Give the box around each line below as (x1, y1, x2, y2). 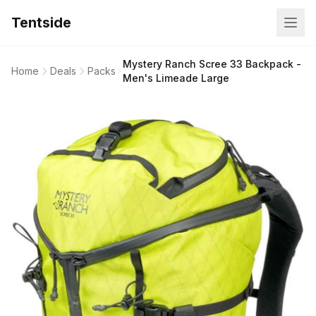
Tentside (11, 14, 71, 31)
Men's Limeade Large (123, 72, 230, 84)
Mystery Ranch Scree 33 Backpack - (123, 58, 302, 70)
